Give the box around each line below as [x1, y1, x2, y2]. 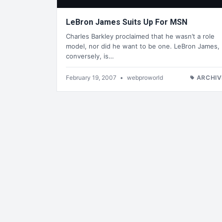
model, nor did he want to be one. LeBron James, [66, 42, 220, 50]
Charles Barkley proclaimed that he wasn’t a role [66, 32, 215, 40]
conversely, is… [66, 52, 114, 60]
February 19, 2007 [66, 73, 118, 81]
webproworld [127, 73, 163, 81]
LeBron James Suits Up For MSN [66, 17, 187, 27]
